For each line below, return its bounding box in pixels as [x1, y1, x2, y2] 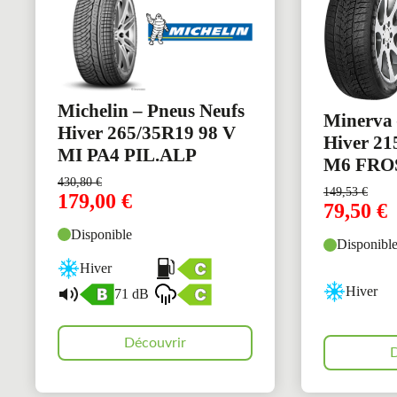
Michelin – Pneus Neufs [58, 99, 245, 121]
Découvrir [123, 335, 186, 350]
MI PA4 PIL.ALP [58, 144, 197, 166]
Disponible [71, 226, 132, 242]
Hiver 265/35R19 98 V [58, 121, 236, 144]
